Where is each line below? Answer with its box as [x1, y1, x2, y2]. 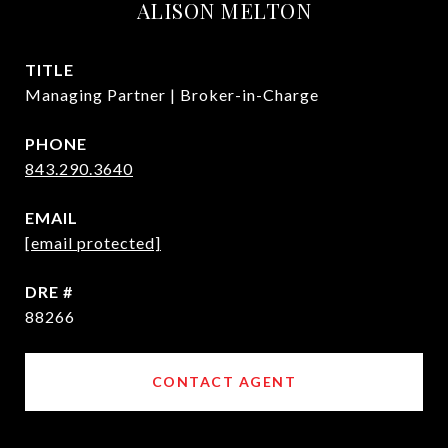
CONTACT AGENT [151, 373, 297, 391]
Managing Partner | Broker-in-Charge [25, 85, 319, 105]
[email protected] [25, 233, 161, 253]
